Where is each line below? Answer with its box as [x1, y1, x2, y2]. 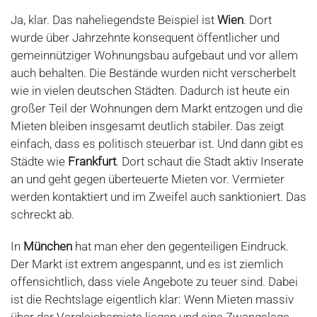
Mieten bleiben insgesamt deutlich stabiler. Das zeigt [11, 119, 284, 133]
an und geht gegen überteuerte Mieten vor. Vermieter [11, 172, 284, 186]
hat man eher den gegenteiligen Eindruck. [72, 239, 289, 253]
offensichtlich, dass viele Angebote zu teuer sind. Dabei [11, 275, 298, 289]
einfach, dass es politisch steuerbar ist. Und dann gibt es [11, 137, 304, 151]
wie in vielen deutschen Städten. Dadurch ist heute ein [11, 83, 289, 98]
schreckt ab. [11, 207, 74, 221]
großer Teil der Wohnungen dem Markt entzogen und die [11, 101, 303, 115]
